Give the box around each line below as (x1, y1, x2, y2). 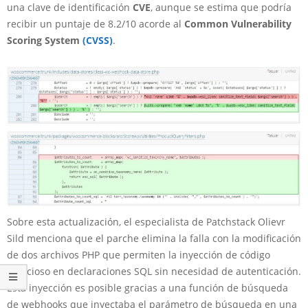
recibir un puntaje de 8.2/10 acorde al (7, 17, 184, 30)
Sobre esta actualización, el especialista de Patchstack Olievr (7, 215, 285, 228)
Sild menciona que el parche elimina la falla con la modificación (7, 232, 301, 245)
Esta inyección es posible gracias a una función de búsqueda (7, 281, 288, 294)
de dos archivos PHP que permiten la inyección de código (7, 248, 270, 261)
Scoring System (7, 34, 82, 47)
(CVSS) (82, 34, 113, 47)
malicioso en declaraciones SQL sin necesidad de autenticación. (7, 265, 301, 278)
